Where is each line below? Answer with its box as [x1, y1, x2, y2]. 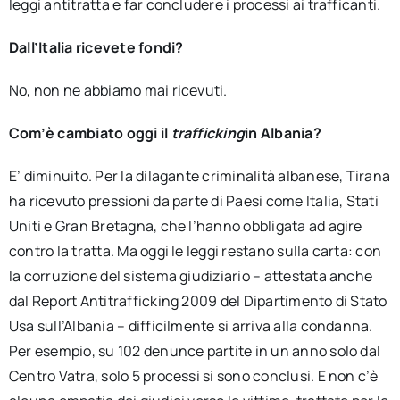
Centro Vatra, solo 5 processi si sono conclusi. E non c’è [8, 366, 379, 386]
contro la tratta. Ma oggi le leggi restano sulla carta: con [8, 241, 382, 261]
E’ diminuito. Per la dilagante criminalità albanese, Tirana [8, 166, 391, 186]
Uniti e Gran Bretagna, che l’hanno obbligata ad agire [8, 216, 362, 236]
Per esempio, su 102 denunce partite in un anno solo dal [8, 341, 381, 361]
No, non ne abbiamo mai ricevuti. [8, 80, 228, 100]
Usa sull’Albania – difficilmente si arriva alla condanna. [8, 316, 373, 336]
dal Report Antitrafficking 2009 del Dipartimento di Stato [8, 291, 387, 311]
